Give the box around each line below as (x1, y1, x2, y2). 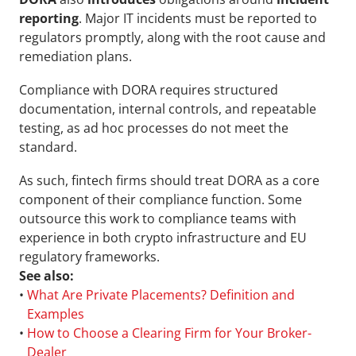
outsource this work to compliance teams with (19, 210, 296, 228)
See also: (19, 267, 74, 285)
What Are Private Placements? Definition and (27, 286, 295, 304)
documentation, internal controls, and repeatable (19, 100, 316, 118)
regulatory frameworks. (19, 248, 160, 266)
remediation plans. (19, 48, 132, 66)
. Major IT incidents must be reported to (79, 10, 317, 28)
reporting (19, 10, 79, 28)
